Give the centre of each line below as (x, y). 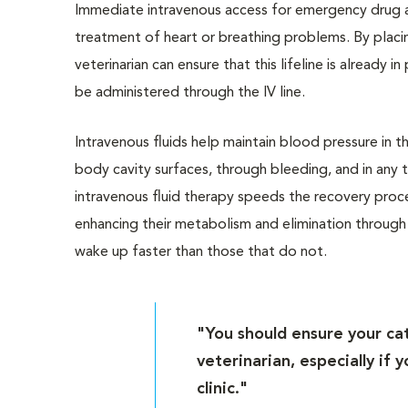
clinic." (222, 389)
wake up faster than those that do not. (201, 252)
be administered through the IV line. (190, 93)
